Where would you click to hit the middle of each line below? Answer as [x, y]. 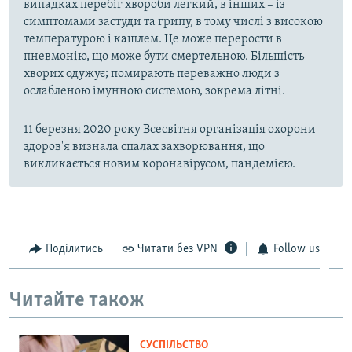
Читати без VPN [178, 249]
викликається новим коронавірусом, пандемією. [159, 164]
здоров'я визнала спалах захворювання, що [144, 147]
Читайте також [77, 301]
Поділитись [74, 249]
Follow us [296, 249]
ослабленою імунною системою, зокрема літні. [154, 91]
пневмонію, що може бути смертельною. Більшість [164, 56]
